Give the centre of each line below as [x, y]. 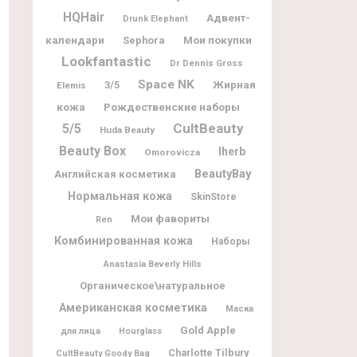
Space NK [166, 84]
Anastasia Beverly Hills [152, 264]
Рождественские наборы [172, 106]
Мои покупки [217, 39]
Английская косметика [115, 174]
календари [75, 39]
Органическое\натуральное [152, 285]
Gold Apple [208, 330]
